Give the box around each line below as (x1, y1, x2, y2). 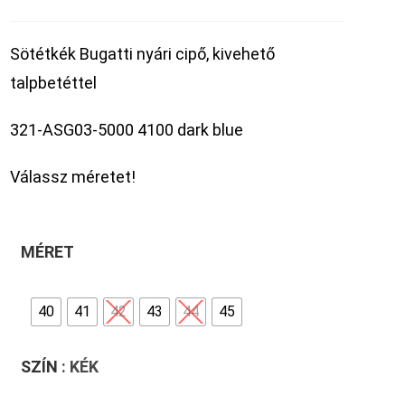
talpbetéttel (10, 73, 98, 92)
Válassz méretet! (10, 167, 137, 186)
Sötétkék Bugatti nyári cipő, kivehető (10, 44, 276, 63)
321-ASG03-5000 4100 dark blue (10, 120, 244, 139)
